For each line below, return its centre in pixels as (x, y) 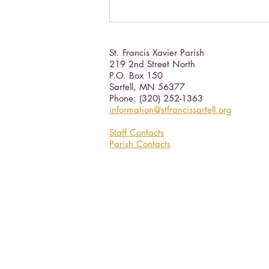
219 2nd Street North (152, 64)
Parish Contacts (140, 144)
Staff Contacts (137, 133)
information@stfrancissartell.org (171, 110)
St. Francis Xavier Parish (163, 53)
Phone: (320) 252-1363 (156, 98)
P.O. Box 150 (136, 76)
